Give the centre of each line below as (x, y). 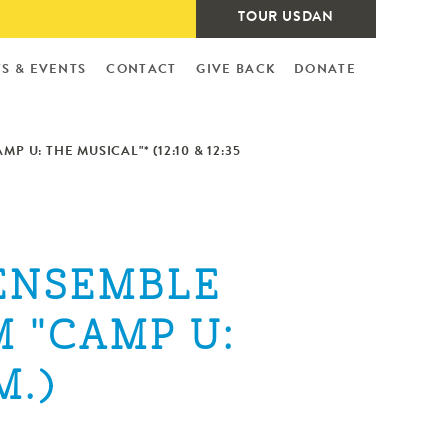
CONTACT (141, 70)
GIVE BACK (236, 70)
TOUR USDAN (286, 18)
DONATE (325, 70)
